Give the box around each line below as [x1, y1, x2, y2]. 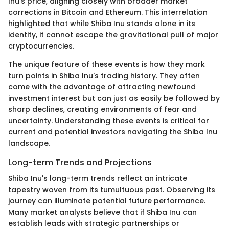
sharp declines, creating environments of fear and [8, 104, 197, 114]
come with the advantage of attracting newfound [8, 81, 196, 92]
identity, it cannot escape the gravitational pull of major [8, 29, 218, 40]
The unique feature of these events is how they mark [8, 59, 205, 70]
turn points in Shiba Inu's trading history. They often [8, 70, 200, 81]
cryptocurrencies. [8, 40, 74, 51]
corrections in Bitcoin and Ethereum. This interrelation [8, 7, 208, 17]
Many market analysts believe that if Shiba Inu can [8, 207, 197, 218]
